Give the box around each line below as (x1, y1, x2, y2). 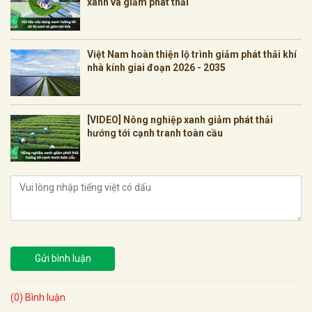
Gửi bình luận (34, 253, 91, 265)
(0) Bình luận (10, 292, 65, 304)
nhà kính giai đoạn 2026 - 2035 (87, 62, 226, 74)
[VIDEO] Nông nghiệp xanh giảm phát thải (87, 114, 273, 126)
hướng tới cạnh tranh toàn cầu (87, 127, 223, 139)
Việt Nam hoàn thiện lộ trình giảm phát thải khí (87, 49, 297, 61)
